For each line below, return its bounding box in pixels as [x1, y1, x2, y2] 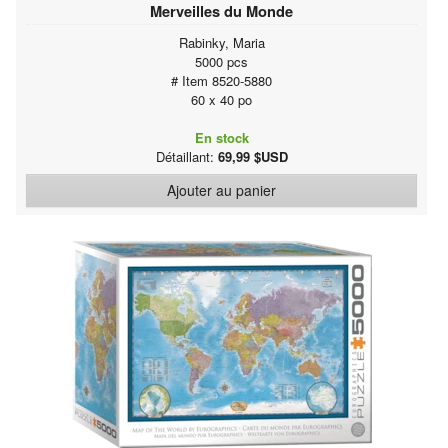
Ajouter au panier [167, 179, 276, 200]
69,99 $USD [217, 146, 288, 166]
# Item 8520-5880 [171, 70, 272, 90]
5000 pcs [195, 51, 248, 71]
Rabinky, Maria [178, 32, 265, 52]
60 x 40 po [191, 89, 252, 109]
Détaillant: [155, 146, 218, 166]
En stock [194, 127, 249, 147]
